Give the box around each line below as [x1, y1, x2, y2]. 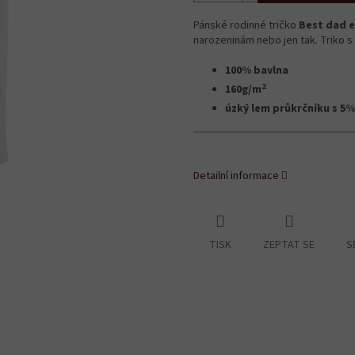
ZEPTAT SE [263, 237, 315, 254]
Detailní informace [193, 168, 279, 185]
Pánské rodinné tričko [193, 17, 299, 34]
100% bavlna [225, 63, 291, 79]
